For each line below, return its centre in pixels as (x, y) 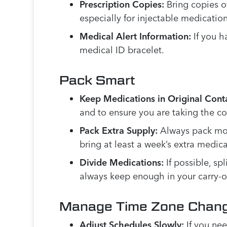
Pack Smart (98, 80)
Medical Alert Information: (136, 36)
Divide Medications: (122, 163)
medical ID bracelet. (122, 50)
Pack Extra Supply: (119, 131)
